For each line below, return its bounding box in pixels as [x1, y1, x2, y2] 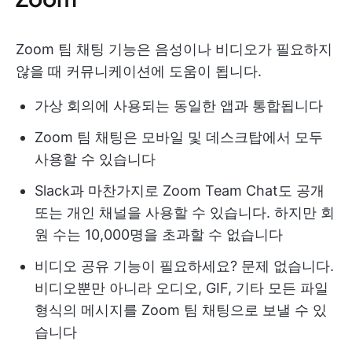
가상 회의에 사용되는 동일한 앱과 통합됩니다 [35, 97, 323, 115]
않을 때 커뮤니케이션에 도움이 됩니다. [16, 63, 262, 80]
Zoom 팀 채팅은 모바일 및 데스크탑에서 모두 [35, 129, 323, 146]
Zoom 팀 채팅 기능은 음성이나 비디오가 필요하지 [16, 41, 332, 58]
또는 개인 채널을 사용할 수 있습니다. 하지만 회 [35, 204, 335, 222]
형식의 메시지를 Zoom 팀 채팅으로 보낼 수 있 [35, 302, 327, 319]
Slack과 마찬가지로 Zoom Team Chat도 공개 [35, 182, 324, 200]
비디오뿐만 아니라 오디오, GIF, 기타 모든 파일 [35, 280, 328, 297]
